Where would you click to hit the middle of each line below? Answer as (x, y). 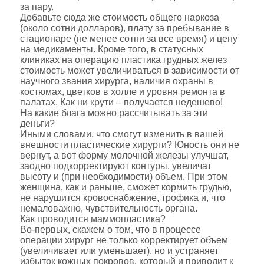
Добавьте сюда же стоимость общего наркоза (119, 17)
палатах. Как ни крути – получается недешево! (121, 102)
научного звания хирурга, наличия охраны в (116, 81)
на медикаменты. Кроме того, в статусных (111, 49)
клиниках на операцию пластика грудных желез (123, 60)
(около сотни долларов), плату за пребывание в (124, 28)
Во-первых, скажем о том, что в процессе (110, 230)
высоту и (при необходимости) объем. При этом (124, 176)
